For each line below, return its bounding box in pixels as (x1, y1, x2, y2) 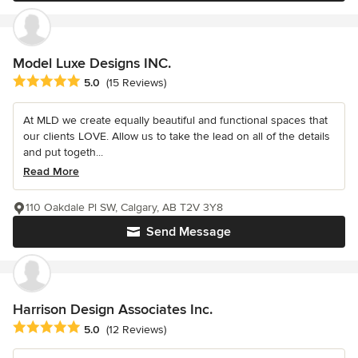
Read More (23, 165, 79, 179)
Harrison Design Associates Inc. (13, 300, 213, 319)
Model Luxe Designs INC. (13, 54, 171, 73)
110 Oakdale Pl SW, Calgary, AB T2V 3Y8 (26, 201, 223, 215)
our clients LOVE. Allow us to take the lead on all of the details (23, 129, 330, 144)
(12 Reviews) (106, 322, 166, 336)
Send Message (146, 224, 231, 241)
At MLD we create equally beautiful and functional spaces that (23, 113, 328, 128)
